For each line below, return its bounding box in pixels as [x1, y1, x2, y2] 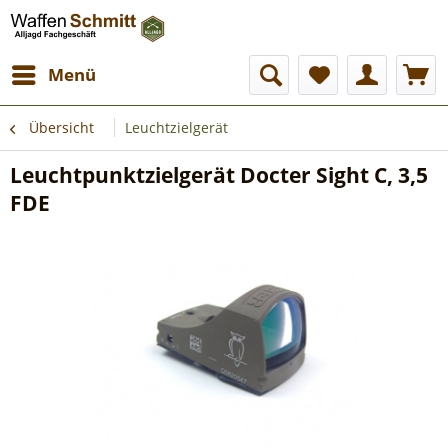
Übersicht [29, 118, 94, 137]
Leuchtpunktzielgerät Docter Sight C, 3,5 [10, 161, 428, 189]
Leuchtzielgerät [125, 118, 228, 137]
